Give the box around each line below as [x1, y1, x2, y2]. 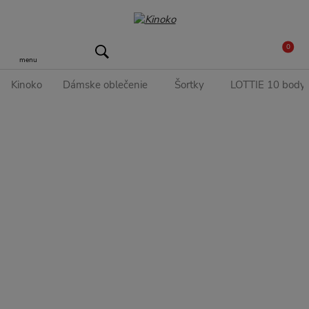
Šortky [174, 78, 204, 92]
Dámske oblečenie [63, 78, 148, 92]
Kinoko [11, 78, 42, 92]
